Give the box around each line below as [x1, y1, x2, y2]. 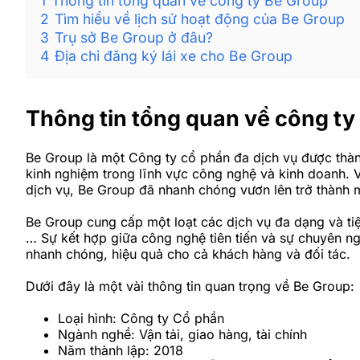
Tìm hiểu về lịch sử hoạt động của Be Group [55, 10, 345, 27]
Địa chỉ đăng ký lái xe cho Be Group [55, 47, 292, 64]
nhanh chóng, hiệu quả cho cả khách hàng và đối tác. [26, 245, 350, 262]
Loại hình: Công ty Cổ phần [58, 309, 224, 326]
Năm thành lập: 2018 [58, 342, 183, 358]
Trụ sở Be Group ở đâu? [55, 28, 213, 46]
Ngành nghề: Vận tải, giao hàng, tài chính [58, 325, 307, 342]
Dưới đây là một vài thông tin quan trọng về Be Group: [26, 277, 354, 294]
